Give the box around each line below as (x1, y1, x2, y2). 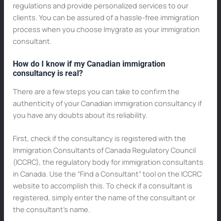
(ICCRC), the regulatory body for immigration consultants (12, 157, 203, 167)
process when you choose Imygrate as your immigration (12, 24, 200, 35)
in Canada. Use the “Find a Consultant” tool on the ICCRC (12, 169, 202, 179)
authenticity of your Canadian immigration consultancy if (12, 98, 202, 108)
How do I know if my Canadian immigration (12, 59, 165, 69)
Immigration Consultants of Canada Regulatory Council (12, 145, 196, 155)
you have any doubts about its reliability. (12, 110, 147, 120)
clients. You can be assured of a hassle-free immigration (12, 12, 199, 23)
